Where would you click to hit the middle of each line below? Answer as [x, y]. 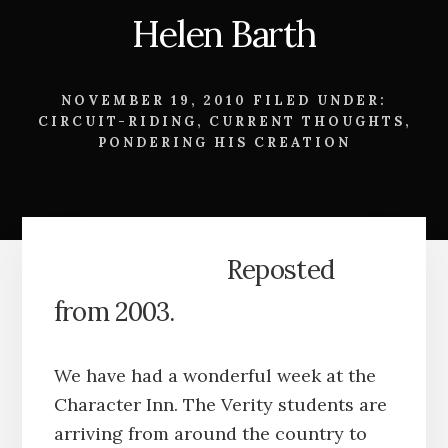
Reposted [280, 269]
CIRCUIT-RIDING [117, 121]
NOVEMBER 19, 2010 [154, 100]
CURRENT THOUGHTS [306, 121]
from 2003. [114, 311]
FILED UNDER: [320, 100]
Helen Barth [224, 33]
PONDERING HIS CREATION [224, 142]
